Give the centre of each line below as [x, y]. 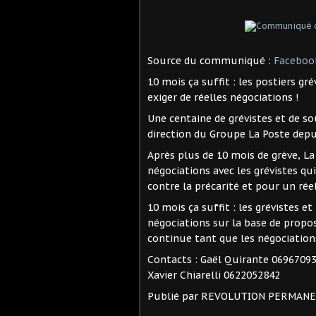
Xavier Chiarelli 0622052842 [214, 275]
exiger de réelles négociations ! [223, 97]
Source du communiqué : [211, 61]
